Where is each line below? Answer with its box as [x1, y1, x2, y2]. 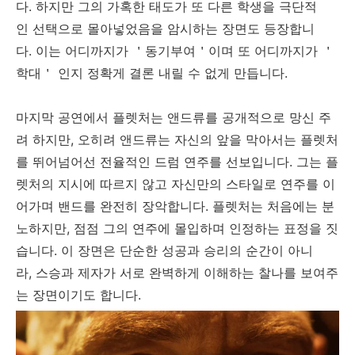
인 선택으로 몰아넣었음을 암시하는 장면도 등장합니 [16, 20, 315, 36]
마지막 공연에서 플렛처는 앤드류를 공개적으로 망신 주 [16, 109, 331, 125]
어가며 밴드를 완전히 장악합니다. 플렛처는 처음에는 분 [16, 197, 334, 214]
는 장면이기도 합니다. [16, 286, 141, 303]
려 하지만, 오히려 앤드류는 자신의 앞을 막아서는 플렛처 [16, 131, 338, 147]
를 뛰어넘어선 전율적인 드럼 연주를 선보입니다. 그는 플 [16, 153, 338, 170]
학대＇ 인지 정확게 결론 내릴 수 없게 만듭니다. [16, 64, 288, 81]
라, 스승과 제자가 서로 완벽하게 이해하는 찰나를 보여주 [16, 264, 338, 281]
